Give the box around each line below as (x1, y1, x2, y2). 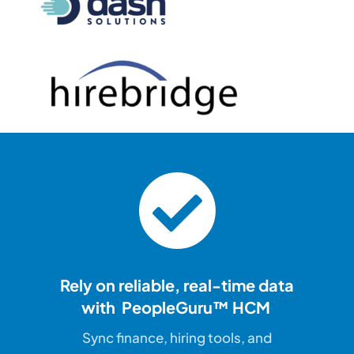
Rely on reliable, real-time (60, 275, 258, 296)
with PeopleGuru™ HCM (81, 297, 273, 318)
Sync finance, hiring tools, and (82, 329, 272, 347)
